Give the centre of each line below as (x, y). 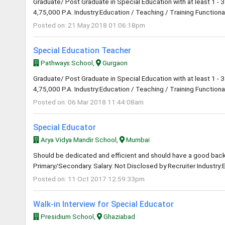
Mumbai (137, 140)
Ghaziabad (119, 216)
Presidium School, (68, 216)
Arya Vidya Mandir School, (79, 140)
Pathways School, (67, 63)
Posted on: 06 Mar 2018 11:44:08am (88, 102)
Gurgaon (115, 63)
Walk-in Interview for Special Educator (103, 204)
